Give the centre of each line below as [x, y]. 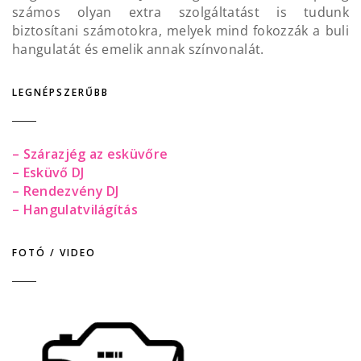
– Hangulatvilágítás [75, 210]
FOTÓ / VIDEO [54, 253]
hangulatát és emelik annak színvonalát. [138, 49]
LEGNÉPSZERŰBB [60, 92]
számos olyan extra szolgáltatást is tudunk [180, 12]
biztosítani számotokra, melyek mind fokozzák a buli [180, 30]
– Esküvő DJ [48, 173]
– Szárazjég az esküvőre [90, 154]
